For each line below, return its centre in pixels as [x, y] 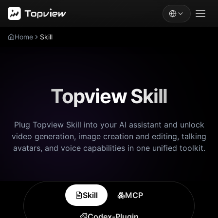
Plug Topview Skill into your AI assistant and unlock [109, 125]
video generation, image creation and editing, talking [109, 136]
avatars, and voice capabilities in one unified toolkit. [109, 148]
